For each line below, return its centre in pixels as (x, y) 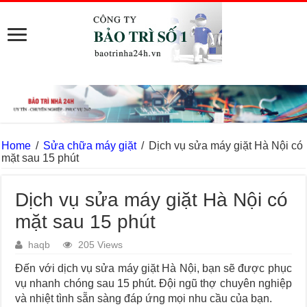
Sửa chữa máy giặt (90, 146)
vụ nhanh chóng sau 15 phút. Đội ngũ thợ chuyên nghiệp (153, 284)
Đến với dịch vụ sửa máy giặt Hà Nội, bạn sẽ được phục (153, 269)
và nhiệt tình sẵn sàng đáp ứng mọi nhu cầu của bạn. (144, 299)
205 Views (101, 245)
